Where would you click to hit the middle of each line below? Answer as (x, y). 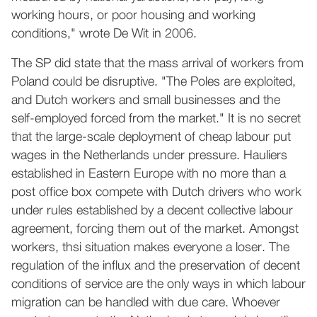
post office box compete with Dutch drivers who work (156, 192)
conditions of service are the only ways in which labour (158, 284)
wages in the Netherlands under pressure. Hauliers (149, 156)
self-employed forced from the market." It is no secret (156, 119)
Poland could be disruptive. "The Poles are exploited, (154, 82)
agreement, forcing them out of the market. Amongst (155, 229)
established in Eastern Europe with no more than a (149, 174)
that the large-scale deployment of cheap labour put (151, 137)
